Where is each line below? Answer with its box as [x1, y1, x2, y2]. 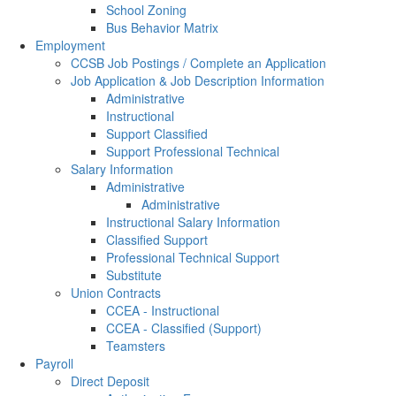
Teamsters [106, 337, 165, 354]
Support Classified [106, 125, 208, 142]
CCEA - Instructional [106, 301, 219, 319]
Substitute [106, 266, 162, 284]
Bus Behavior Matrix [106, 19, 218, 36]
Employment [35, 36, 105, 54]
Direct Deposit [71, 372, 149, 390]
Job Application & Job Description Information [71, 72, 324, 89]
